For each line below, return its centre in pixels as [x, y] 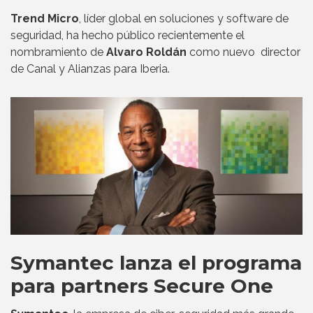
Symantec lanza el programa [156, 263]
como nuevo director [243, 52]
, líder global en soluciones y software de [184, 18]
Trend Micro [45, 18]
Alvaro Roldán [146, 52]
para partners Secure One [142, 286]
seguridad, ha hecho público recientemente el [128, 35]
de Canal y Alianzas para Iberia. [90, 68]
